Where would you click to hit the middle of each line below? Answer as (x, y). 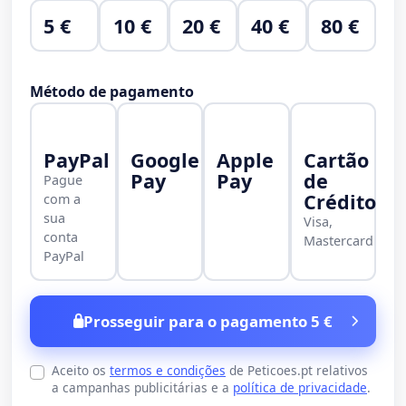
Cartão (336, 159)
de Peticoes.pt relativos (297, 371)
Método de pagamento (112, 92)
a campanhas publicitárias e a (142, 388)
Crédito (339, 201)
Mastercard (338, 240)
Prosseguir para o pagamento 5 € (208, 322)
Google (164, 159)
